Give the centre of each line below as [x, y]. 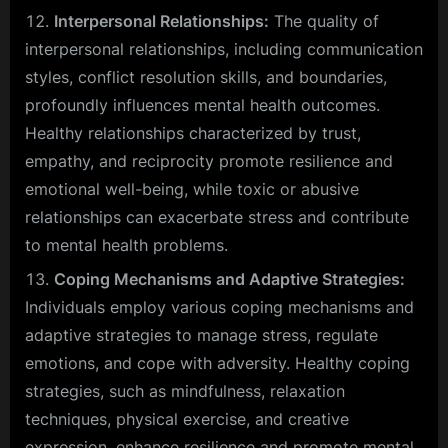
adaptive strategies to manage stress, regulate [201, 334]
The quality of [324, 20]
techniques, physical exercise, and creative [187, 418]
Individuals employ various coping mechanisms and [219, 306]
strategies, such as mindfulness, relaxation [185, 390]
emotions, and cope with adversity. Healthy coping [217, 362]
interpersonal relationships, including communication [224, 48]
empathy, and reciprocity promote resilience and [209, 160]
